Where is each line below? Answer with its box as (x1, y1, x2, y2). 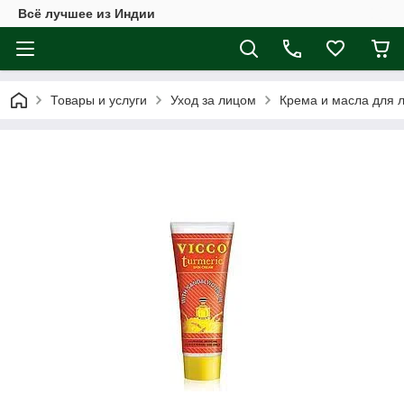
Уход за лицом (170, 93, 256, 107)
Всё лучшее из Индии (18, 6, 155, 21)
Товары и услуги (50, 93, 147, 107)
